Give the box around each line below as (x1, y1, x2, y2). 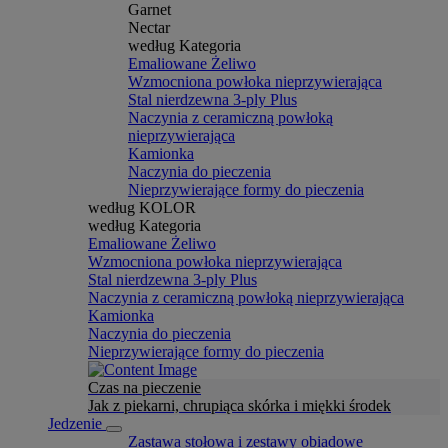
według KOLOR (88, 199, 196, 216)
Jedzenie (48, 415, 106, 432)
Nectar (128, 19, 170, 36)
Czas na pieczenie (88, 379, 201, 396)
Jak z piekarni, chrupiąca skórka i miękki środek (88, 397, 391, 414)
